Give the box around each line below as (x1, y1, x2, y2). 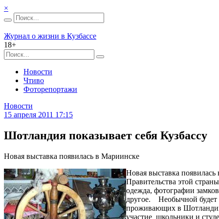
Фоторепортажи (23, 85, 77, 93)
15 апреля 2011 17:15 (4, 110, 73, 119)
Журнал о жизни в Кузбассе (4, 32, 96, 40)
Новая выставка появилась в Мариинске (4, 152, 139, 160)
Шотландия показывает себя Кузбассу (4, 129, 207, 142)
